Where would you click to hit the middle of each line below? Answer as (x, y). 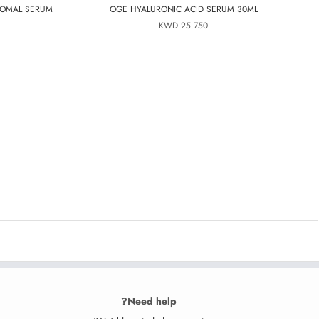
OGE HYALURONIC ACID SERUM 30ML (183, 9)
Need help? (152, 301)
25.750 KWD (194, 26)
